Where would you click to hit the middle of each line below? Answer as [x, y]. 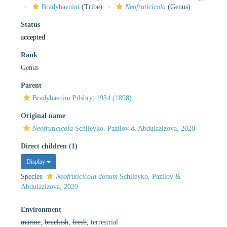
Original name [43, 116]
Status [30, 24]
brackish [56, 222]
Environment [41, 209]
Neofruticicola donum [87, 176]
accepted [33, 37]
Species [32, 176]
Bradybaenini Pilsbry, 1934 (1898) [82, 98]
